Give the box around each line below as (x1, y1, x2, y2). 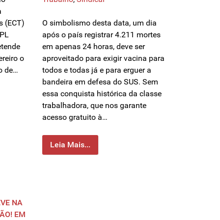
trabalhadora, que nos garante (42, 101, 146, 110)
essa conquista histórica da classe (42, 89, 162, 99)
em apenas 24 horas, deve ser (42, 42, 145, 52)
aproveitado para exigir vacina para (42, 54, 165, 63)
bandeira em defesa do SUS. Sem (42, 77, 158, 87)
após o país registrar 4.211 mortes (42, 30, 161, 40)
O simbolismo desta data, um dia (42, 18, 157, 28)
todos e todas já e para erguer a (42, 65, 151, 75)
